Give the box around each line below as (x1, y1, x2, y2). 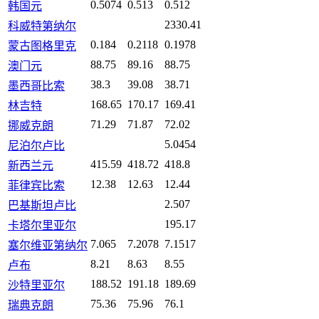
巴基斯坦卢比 (8, 199, 76, 212)
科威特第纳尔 (8, 20, 76, 33)
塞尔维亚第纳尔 (8, 239, 88, 252)
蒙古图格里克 (8, 40, 76, 53)
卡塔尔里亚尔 (8, 219, 76, 232)
